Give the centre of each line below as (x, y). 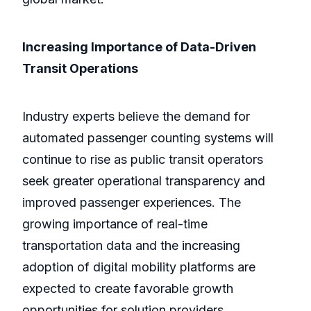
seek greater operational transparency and (144, 181)
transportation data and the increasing (131, 246)
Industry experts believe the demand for (136, 117)
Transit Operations (80, 69)
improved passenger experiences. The (132, 203)
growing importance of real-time (115, 224)
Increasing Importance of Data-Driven (139, 47)
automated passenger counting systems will (148, 138)
